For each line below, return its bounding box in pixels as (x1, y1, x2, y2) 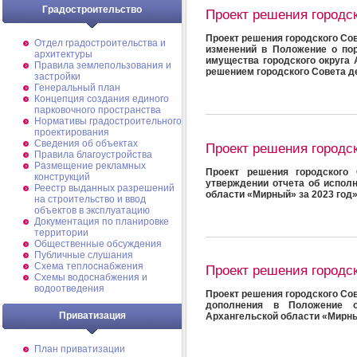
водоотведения (34, 283, 104, 294)
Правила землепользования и (34, 60, 171, 71)
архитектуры (34, 49, 92, 60)
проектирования (34, 127, 109, 138)
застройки (34, 71, 80, 82)
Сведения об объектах (34, 138, 138, 149)
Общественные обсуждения (34, 238, 162, 249)
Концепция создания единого (34, 93, 169, 104)
